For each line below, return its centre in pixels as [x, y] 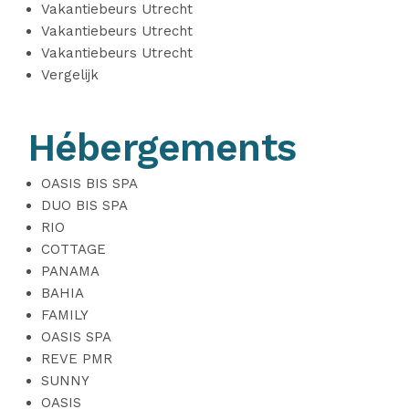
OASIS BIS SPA [89, 184]
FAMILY [65, 315]
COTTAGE [73, 249]
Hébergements [162, 147]
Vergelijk [70, 75]
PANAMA [70, 271]
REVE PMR [77, 359]
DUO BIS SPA [84, 205]
